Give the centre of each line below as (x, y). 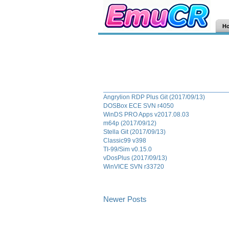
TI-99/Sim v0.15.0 (128, 149)
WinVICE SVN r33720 (134, 166)
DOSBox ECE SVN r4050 (139, 106)
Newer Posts (125, 199)
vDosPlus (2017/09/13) (135, 158)
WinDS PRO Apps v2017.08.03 (146, 114)
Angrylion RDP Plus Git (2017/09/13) (154, 97)
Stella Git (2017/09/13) (134, 132)
